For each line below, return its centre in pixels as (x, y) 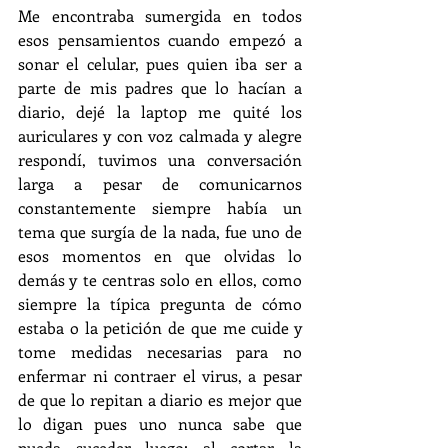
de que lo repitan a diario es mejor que (160, 400)
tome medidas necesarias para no (160, 352)
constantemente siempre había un (160, 208)
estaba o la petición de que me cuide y (160, 328)
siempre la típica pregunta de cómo (160, 304)
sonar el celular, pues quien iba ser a (160, 64)
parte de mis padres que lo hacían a (160, 88)
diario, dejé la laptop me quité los (160, 112)
